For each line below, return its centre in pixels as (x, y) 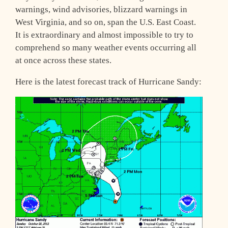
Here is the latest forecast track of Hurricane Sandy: (108, 81)
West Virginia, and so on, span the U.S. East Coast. (106, 22)
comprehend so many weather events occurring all (106, 47)
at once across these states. (63, 60)
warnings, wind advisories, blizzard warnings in (101, 9)
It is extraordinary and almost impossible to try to (104, 35)
